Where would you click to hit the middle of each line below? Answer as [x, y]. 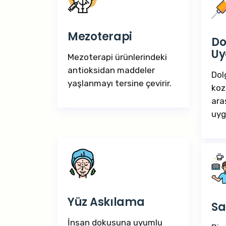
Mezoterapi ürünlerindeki [117, 57]
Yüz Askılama [106, 202]
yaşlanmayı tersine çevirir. [120, 83]
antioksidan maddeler [111, 70]
